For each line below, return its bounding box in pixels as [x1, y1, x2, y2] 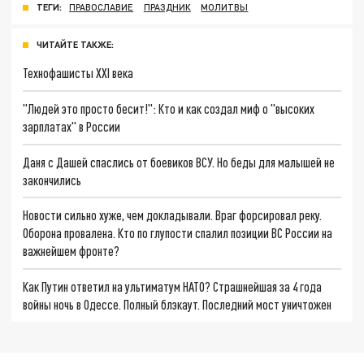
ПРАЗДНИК [143, 2, 191, 13]
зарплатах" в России [23, 118, 121, 134]
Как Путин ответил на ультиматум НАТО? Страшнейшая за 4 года [23, 278, 323, 294]
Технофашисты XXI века [23, 65, 134, 81]
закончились [23, 171, 82, 188]
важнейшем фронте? [23, 243, 120, 259]
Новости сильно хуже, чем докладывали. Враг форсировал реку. [23, 207, 323, 223]
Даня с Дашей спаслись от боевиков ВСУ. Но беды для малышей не [23, 154, 336, 170]
